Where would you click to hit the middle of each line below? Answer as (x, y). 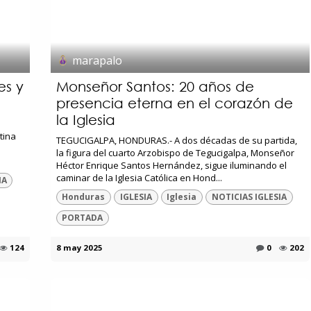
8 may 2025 (79, 248)
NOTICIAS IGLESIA (250, 196)
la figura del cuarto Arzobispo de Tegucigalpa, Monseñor (175, 152)
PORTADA (83, 218)
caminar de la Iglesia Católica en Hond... (139, 177)
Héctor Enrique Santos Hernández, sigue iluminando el (171, 165)
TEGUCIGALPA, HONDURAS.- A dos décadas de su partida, (176, 140)
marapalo (97, 60)
